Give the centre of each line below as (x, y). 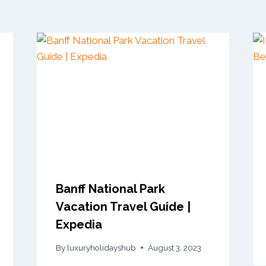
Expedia (79, 225)
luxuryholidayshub (101, 247)
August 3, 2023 (174, 247)
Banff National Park (110, 189)
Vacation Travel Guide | (123, 207)
